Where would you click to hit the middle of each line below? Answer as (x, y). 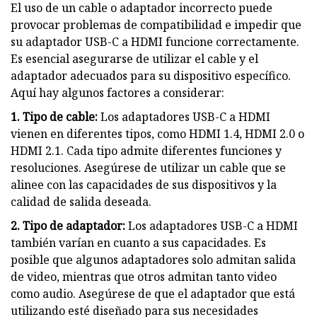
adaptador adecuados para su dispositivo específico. (151, 75)
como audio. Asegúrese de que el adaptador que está (153, 293)
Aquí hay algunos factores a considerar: (117, 92)
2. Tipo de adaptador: (68, 225)
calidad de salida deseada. (81, 201)
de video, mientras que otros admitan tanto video (144, 276)
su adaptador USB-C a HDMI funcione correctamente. (155, 41)
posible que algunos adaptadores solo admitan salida (153, 259)
